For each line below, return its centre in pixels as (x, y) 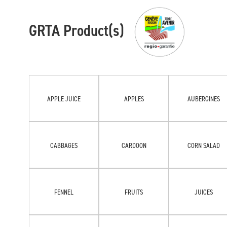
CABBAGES (64, 145)
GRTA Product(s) (77, 30)
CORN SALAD (204, 145)
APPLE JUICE (64, 98)
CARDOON (134, 145)
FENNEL (64, 192)
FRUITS (134, 192)
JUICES (204, 192)
